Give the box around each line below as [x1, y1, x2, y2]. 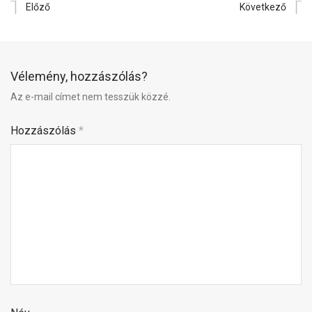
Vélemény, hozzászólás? [10, 69, 148, 84]
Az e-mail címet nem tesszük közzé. [10, 91, 171, 103]
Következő [240, 1, 286, 13]
